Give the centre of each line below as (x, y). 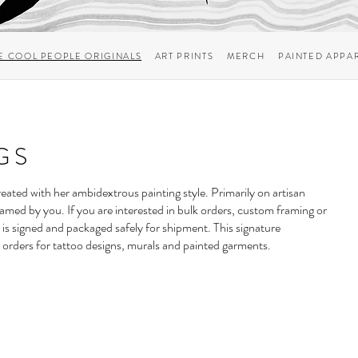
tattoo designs (87, 245)
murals (143, 245)
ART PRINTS (184, 56)
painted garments (225, 245)
